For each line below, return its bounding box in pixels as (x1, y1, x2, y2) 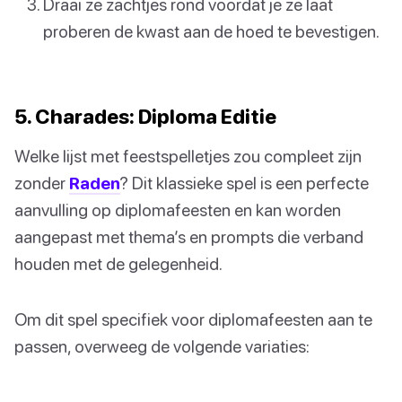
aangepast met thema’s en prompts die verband (14, 226, 363, 248)
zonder (14, 172, 69, 194)
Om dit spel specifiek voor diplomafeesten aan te (14, 309, 372, 330)
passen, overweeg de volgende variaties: (14, 336, 310, 357)
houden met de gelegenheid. (14, 253, 223, 275)
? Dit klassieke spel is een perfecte (120, 172, 369, 194)
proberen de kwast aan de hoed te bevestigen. (43, 20, 380, 41)
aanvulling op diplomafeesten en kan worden (14, 199, 341, 221)
